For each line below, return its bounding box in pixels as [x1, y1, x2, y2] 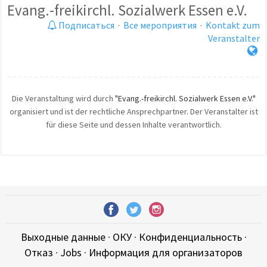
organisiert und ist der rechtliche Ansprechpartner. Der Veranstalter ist [9, 106, 258, 117]
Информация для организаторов [89, 245, 243, 259]
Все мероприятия [123, 19, 197, 32]
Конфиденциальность [138, 229, 242, 244]
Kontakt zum [206, 19, 260, 32]
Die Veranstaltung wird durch [11, 93, 115, 104]
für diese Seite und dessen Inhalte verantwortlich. [45, 119, 222, 131]
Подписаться [57, 19, 114, 32]
